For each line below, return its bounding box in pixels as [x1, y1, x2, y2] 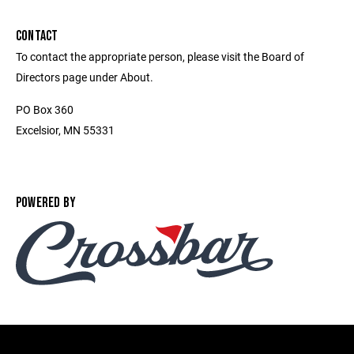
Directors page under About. [16, 70, 153, 85]
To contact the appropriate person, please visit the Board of [16, 49, 304, 64]
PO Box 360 [16, 102, 73, 117]
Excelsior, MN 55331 [16, 122, 115, 137]
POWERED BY [16, 194, 77, 211]
